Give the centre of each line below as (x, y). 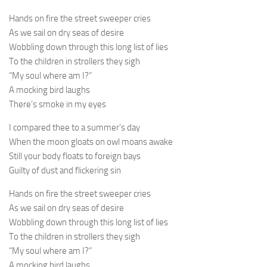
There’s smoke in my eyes (58, 105)
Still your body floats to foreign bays (75, 156)
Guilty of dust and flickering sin (65, 171)
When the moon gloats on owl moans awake (91, 142)
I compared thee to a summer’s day (74, 128)
